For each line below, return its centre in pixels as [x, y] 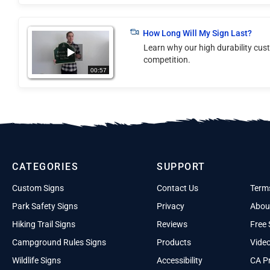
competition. [167, 60]
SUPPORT [181, 167]
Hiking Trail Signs [44, 224]
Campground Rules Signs [59, 242]
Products [174, 242]
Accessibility [180, 260]
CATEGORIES [45, 167]
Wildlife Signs [36, 260]
